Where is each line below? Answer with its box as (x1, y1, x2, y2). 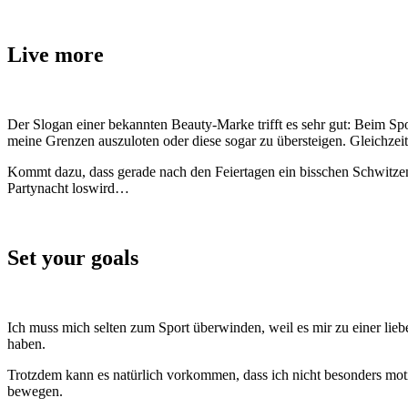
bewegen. (7, 383, 63, 400)
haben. (7, 336, 46, 352)
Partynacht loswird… (7, 180, 129, 197)
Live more (7, 43, 104, 67)
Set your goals (7, 246, 138, 270)
